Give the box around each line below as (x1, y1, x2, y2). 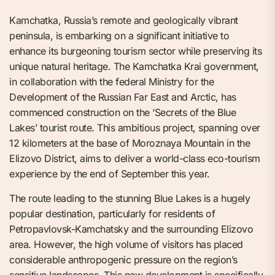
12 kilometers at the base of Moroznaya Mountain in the (9, 137, 250, 150)
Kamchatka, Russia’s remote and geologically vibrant (9, 14, 238, 27)
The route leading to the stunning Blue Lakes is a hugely (9, 192, 250, 205)
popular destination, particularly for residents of (9, 207, 215, 220)
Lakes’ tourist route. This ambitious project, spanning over (9, 122, 260, 134)
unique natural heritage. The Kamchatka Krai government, (9, 60, 259, 73)
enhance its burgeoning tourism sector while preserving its (9, 45, 261, 58)
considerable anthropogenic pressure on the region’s (9, 254, 238, 266)
